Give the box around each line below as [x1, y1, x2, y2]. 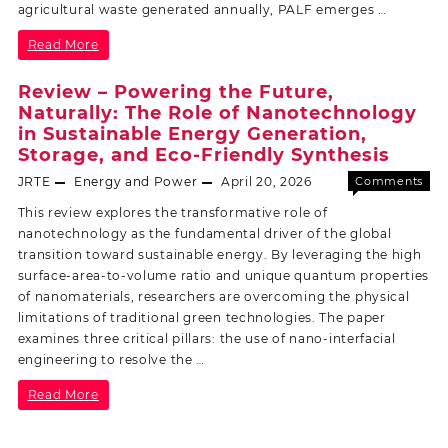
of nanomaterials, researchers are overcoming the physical [17, 289, 410, 305]
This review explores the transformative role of [17, 205, 328, 221]
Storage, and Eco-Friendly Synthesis [17, 144, 390, 167]
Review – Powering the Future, [17, 81, 334, 104]
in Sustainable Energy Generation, [17, 123, 367, 146]
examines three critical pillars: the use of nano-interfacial [17, 331, 396, 347]
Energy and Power [74, 174, 198, 190]
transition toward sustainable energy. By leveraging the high [17, 247, 422, 263]
